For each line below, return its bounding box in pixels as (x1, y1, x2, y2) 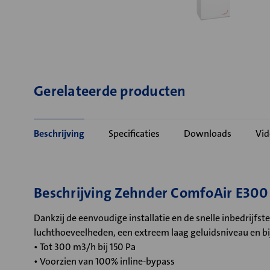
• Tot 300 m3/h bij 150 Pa (34, 240, 136, 253)
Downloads (184, 127, 231, 140)
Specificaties (108, 127, 160, 140)
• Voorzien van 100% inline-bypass (34, 255, 175, 268)
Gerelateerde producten (34, 81, 186, 101)
